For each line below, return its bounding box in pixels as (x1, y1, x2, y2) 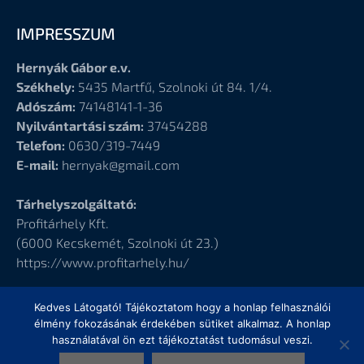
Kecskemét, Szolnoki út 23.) (56, 234, 219, 250)
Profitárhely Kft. (16, 214, 109, 231)
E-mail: (16, 156, 58, 172)
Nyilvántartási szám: (16, 117, 144, 133)
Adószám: (16, 97, 76, 114)
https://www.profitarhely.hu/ (16, 253, 189, 270)
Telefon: (16, 136, 65, 153)
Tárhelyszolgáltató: (16, 195, 136, 211)
